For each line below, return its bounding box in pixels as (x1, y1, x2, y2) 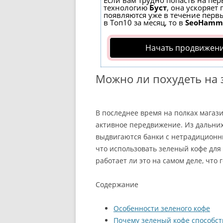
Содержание (96, 180, 138, 189)
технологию (104, 2, 149, 12)
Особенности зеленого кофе (113, 204, 210, 213)
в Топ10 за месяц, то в (104, 17, 185, 27)
